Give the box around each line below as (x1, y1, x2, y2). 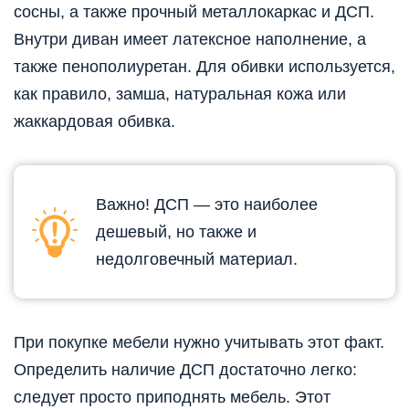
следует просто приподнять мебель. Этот (14, 388, 330, 407)
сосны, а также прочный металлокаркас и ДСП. (14, 3, 374, 22)
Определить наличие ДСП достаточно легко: (14, 361, 357, 380)
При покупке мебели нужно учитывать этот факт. (14, 333, 384, 352)
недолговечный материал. (96, 250, 298, 269)
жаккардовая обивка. (14, 112, 175, 131)
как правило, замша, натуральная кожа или (14, 85, 346, 104)
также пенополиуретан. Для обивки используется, (14, 58, 395, 77)
